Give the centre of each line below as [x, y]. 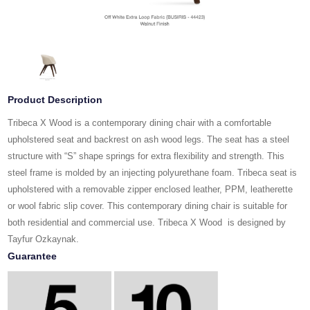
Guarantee [33, 256]
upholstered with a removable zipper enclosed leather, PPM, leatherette [151, 189]
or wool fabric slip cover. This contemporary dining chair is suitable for [148, 206]
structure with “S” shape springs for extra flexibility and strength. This [146, 156]
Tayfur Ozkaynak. [44, 239]
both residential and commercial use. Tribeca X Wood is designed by [147, 222]
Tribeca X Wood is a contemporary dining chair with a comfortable [140, 122]
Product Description [55, 99]
